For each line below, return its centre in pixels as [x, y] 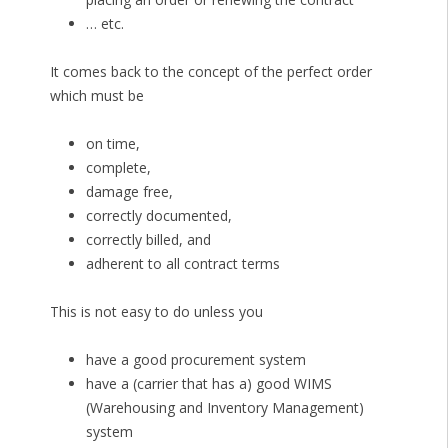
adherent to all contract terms [182, 264]
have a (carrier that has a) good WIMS [208, 384]
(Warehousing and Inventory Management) [224, 408]
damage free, [129, 192]
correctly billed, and [148, 240]
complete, [118, 168]
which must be [96, 96]
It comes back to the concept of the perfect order [210, 72]
